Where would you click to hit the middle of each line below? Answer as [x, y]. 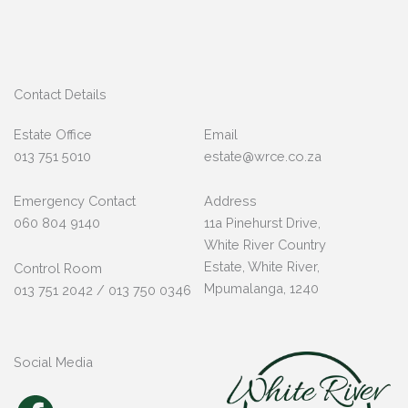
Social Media [53, 362]
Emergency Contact [75, 201]
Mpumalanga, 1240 [261, 289]
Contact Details [60, 94]
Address [230, 201]
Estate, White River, [262, 267]
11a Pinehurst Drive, [262, 223]
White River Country [265, 245]
